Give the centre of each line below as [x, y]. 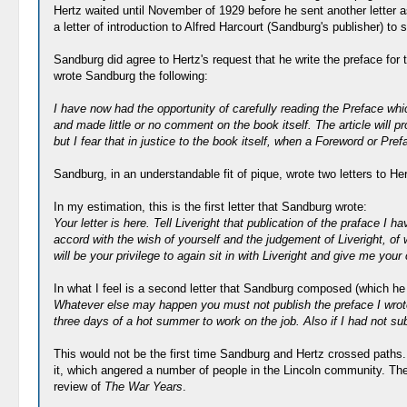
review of [79, 387]
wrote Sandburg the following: [130, 76]
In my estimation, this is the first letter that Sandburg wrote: [210, 207]
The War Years [143, 387]
